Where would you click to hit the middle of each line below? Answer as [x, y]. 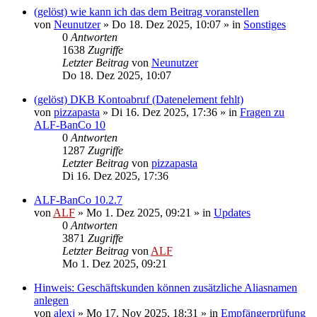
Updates [232, 212]
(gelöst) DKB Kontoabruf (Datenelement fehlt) [139, 99]
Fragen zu [262, 112]
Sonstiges [265, 24]
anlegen [51, 300]
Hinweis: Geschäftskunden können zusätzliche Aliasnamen [166, 287]
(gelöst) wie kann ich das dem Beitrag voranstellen [146, 11]
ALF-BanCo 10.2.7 [78, 200]
